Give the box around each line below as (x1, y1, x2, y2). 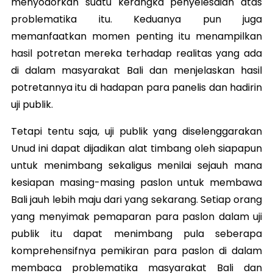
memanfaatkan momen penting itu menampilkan (11, 29, 262, 43)
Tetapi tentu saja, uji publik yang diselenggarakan (11, 124, 262, 138)
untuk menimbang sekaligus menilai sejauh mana (11, 158, 262, 172)
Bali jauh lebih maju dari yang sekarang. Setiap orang (11, 192, 262, 207)
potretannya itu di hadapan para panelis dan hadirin (11, 80, 262, 94)
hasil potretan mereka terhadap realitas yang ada (11, 46, 262, 60)
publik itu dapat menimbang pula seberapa (11, 226, 262, 241)
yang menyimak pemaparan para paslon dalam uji (11, 209, 262, 224)
